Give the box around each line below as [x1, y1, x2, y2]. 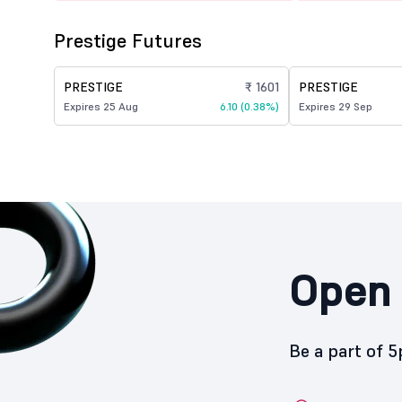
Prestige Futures [54, 28, 202, 53]
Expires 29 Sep [298, 100, 372, 113]
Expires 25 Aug [64, 100, 138, 113]
